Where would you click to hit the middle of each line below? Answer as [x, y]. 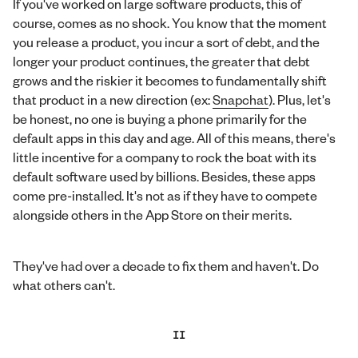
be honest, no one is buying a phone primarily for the [160, 118]
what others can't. [64, 284]
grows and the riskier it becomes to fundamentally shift [170, 80]
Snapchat [241, 99]
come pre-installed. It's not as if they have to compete [165, 195]
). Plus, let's [300, 99]
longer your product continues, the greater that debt [161, 61]
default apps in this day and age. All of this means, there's [174, 137]
